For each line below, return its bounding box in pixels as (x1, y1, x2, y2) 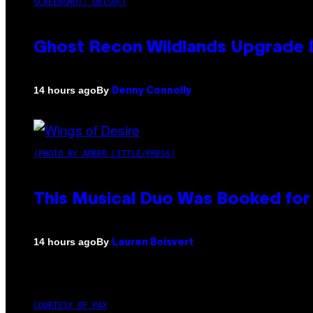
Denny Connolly (112, 86, 191, 96)
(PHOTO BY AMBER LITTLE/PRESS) (34, 148, 175, 159)
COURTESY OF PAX (34, 300, 107, 310)
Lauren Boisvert (112, 238, 194, 247)
